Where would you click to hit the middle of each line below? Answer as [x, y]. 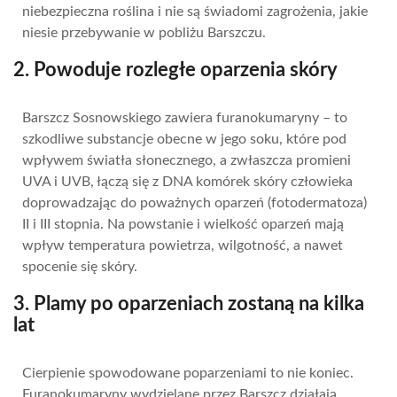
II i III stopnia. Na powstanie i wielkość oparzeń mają [183, 224]
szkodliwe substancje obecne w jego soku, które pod [184, 139]
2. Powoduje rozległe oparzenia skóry [175, 70]
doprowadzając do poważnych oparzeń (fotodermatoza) [195, 203]
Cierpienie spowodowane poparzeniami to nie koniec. [188, 373]
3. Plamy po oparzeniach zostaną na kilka [189, 304]
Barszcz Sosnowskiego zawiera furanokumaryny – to [185, 118]
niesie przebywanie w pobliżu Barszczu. [144, 33]
